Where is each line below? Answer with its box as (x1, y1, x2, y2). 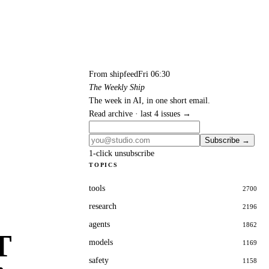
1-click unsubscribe (89, 149, 154, 158)
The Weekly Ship (89, 83, 145, 92)
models (89, 238, 113, 247)
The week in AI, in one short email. (89, 96, 210, 105)
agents (89, 220, 110, 229)
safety (89, 256, 109, 265)
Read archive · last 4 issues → (89, 109, 191, 118)
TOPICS (89, 162, 118, 168)
